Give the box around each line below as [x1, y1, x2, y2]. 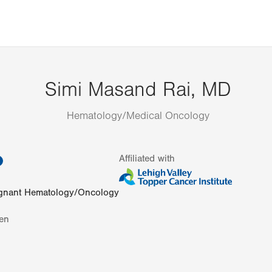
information [7, 153, 55, 164]
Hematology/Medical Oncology [67, 110, 209, 122]
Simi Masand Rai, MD [45, 78, 231, 101]
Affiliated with [119, 153, 175, 164]
